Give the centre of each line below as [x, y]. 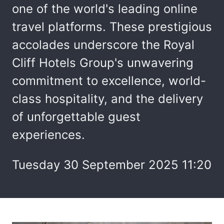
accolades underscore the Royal [103, 45]
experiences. [48, 135]
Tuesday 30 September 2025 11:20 [112, 165]
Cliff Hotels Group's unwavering [103, 63]
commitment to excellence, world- [109, 81]
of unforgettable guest [76, 117]
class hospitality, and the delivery [107, 99]
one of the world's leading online [105, 9]
